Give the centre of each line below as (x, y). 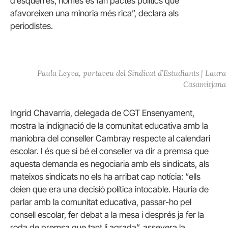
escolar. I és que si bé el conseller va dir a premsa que (109, 151)
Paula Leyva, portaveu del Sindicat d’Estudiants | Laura (132, 73)
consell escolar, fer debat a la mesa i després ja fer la (107, 215)
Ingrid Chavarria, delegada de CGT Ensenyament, (102, 113)
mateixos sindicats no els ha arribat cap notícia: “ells (105, 177)
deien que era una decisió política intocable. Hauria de (109, 190)
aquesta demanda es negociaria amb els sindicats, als (110, 164)
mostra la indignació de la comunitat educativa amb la (109, 126)
